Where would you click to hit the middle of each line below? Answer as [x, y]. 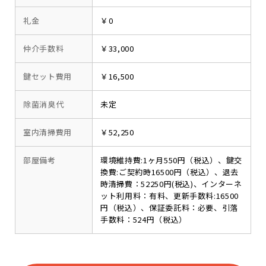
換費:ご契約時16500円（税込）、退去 [170, 172]
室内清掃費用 [47, 132]
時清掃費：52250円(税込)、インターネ [171, 184]
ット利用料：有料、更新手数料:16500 [170, 196]
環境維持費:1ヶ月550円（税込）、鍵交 [171, 160]
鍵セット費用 [47, 76]
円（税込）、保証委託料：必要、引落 [170, 208]
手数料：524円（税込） [144, 219]
